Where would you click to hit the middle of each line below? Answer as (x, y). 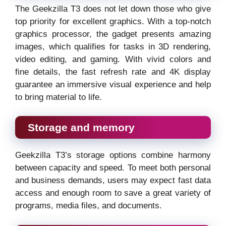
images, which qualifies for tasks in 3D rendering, (113, 46)
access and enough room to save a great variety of (113, 193)
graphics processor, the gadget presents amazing (113, 34)
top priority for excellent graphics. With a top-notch (113, 21)
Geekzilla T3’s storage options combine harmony (113, 155)
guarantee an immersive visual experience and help (113, 84)
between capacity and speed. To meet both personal (113, 168)
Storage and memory (81, 128)
